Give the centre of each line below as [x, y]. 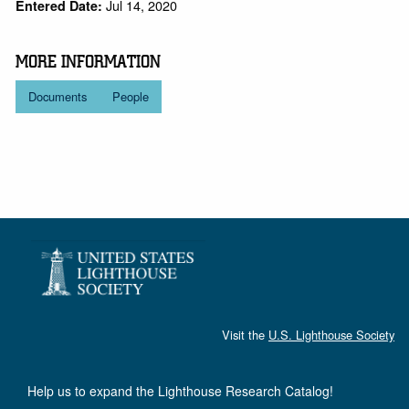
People [131, 97]
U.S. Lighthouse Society [331, 334]
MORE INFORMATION [89, 63]
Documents [58, 97]
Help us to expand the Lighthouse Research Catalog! [180, 390]
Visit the [245, 334]
